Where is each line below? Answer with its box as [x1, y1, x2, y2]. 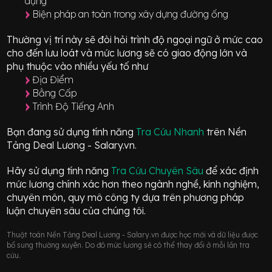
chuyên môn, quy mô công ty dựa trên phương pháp [7, 191, 245, 203]
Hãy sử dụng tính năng [7, 164, 112, 177]
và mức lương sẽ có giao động [81, 46, 220, 59]
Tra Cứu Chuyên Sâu [111, 164, 206, 177]
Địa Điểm [32, 73, 74, 86]
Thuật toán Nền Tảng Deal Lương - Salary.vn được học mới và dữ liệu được [7, 229, 259, 239]
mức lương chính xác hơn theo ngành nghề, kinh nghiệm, [7, 177, 260, 190]
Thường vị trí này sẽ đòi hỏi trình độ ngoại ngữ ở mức [7, 33, 246, 46]
